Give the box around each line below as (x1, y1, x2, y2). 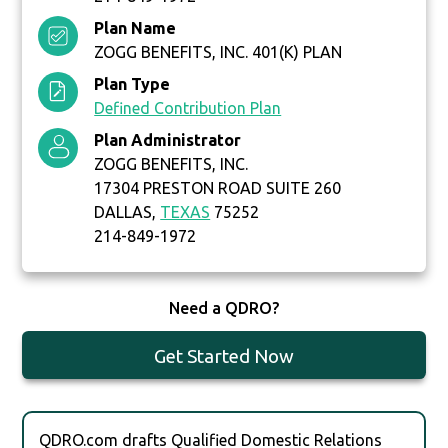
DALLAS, (94, 203, 161, 222)
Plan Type (94, 75, 171, 94)
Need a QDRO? (168, 299, 279, 318)
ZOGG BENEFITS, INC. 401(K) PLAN (94, 43, 343, 62)
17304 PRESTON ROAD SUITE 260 (94, 179, 342, 198)
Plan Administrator (94, 131, 242, 150)
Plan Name (94, 19, 177, 38)
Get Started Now (153, 345, 294, 368)
